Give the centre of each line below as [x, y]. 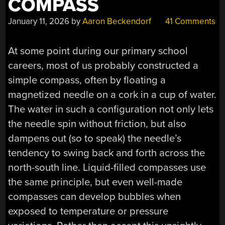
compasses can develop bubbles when [95, 196]
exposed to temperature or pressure [88, 211]
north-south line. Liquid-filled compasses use [107, 167]
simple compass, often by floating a [87, 80]
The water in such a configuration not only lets [111, 109]
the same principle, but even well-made [95, 182]
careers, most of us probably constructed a [103, 65]
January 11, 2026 [39, 21]
